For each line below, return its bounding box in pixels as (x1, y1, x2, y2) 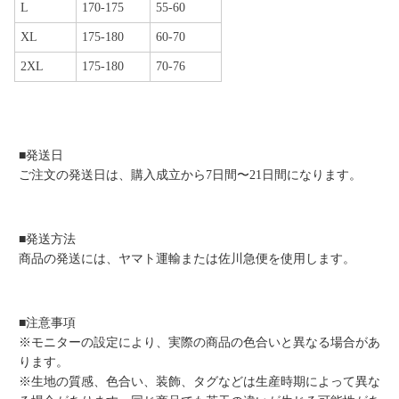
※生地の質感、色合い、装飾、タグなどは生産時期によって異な (18, 375, 380, 388)
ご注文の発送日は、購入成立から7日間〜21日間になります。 (18, 168, 362, 182)
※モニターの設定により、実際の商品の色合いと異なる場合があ (18, 336, 380, 349)
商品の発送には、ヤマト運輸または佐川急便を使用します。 (18, 252, 355, 265)
